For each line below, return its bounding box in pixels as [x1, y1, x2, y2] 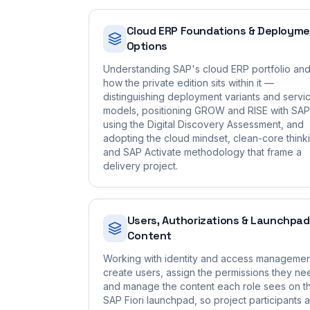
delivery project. [103, 160, 178, 172]
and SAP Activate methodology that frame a [103, 146, 302, 158]
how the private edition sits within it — [103, 77, 274, 89]
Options [126, 39, 167, 53]
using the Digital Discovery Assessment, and [103, 118, 304, 130]
